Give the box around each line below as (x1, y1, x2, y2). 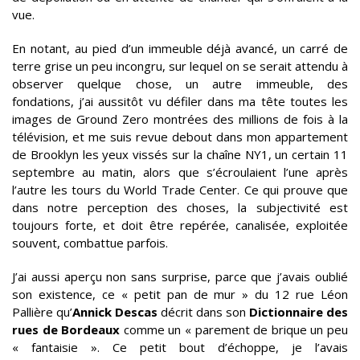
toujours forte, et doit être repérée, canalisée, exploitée (12, 217, 348, 233)
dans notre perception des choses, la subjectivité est (12, 199, 348, 215)
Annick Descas (72, 304, 157, 320)
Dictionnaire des (249, 304, 348, 320)
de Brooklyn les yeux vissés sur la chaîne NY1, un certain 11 (12, 146, 348, 162)
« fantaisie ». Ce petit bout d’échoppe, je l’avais (12, 339, 348, 355)
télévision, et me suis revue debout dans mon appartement (12, 129, 348, 145)
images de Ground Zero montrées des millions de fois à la (12, 111, 348, 127)
